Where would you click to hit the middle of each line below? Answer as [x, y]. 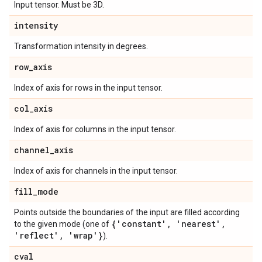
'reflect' [37, 235]
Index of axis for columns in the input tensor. [95, 129]
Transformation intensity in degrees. [81, 46]
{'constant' [139, 224]
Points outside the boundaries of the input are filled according [127, 212]
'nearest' [196, 224]
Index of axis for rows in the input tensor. [88, 88]
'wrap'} [83, 235]
